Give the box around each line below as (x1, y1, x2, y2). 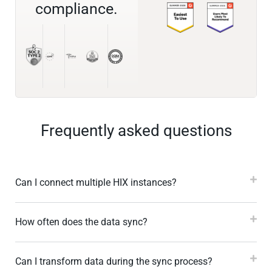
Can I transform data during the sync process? (15, 256, 212, 268)
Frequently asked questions (40, 121, 232, 140)
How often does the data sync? (15, 216, 148, 228)
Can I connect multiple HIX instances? (15, 177, 177, 189)
